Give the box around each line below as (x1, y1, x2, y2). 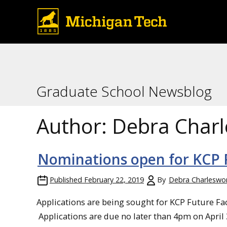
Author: (36, 112, 112, 140)
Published (50, 175, 82, 184)
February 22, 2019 (84, 175, 144, 184)
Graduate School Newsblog (36, 82, 212, 101)
